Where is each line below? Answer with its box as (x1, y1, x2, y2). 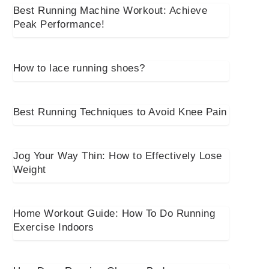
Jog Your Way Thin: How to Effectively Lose (13, 150, 222, 162)
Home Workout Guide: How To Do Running (13, 208, 216, 220)
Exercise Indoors (13, 222, 94, 234)
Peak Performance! (13, 19, 105, 31)
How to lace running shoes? (13, 62, 145, 74)
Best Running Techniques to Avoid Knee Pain (13, 106, 227, 118)
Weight (13, 164, 46, 176)
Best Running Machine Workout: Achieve (13, 5, 208, 17)
